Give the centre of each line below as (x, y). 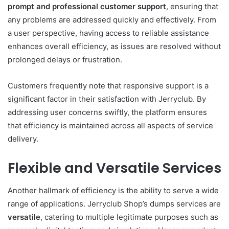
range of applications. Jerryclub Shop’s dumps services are (114, 204)
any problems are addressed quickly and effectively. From (112, 19)
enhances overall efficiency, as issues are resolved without (114, 46)
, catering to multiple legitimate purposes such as (129, 217)
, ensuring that (192, 6)
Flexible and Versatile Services (114, 168)
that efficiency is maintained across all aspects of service (110, 125)
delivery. (23, 139)
